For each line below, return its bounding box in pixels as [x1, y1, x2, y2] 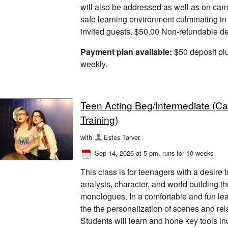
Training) [80, 112, 118, 126]
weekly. [80, 58, 107, 70]
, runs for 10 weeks [158, 148, 213, 158]
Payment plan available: [80, 46, 172, 58]
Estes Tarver [104, 132, 140, 142]
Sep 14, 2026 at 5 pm [95, 148, 158, 158]
